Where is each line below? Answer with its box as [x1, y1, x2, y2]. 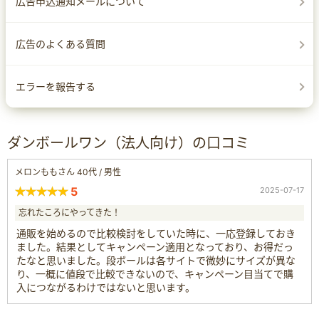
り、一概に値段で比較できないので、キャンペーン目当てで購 [16, 267, 293, 280]
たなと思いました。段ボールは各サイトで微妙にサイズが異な [16, 253, 296, 266]
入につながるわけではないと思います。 [16, 281, 195, 293]
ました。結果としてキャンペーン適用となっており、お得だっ [16, 240, 293, 253]
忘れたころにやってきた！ [19, 206, 120, 218]
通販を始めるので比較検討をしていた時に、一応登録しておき [16, 226, 296, 239]
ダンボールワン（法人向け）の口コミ [7, 134, 249, 152]
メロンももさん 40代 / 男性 [15, 166, 121, 177]
